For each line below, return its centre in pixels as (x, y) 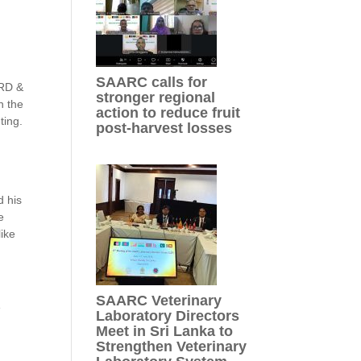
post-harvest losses (164, 128)
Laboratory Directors (168, 315)
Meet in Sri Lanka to (165, 331)
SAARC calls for (152, 82)
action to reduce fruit (168, 112)
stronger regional (156, 97)
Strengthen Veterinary (172, 346)
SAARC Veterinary (159, 300)
